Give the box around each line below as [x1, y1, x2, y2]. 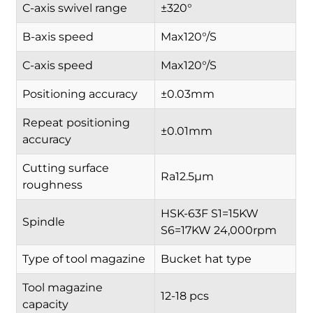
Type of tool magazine [22, 252, 146, 265]
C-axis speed [22, 58, 94, 72]
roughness [22, 177, 83, 191]
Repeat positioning [22, 115, 131, 129]
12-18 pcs [161, 289, 210, 303]
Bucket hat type [161, 252, 252, 265]
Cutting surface [22, 161, 110, 175]
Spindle [22, 214, 66, 228]
